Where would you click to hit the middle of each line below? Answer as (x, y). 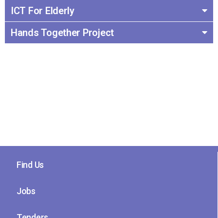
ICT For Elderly (43, 11)
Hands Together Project (63, 33)
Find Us (30, 165)
